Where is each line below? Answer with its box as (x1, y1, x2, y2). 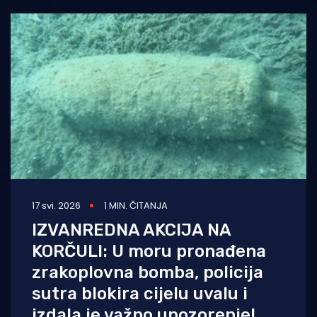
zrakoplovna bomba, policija (32, 262, 263, 282)
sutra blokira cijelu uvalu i (32, 283, 248, 304)
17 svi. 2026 (32, 198, 81, 212)
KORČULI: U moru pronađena (32, 241, 266, 261)
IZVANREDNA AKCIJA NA (32, 219, 231, 240)
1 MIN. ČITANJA (104, 198, 168, 212)
